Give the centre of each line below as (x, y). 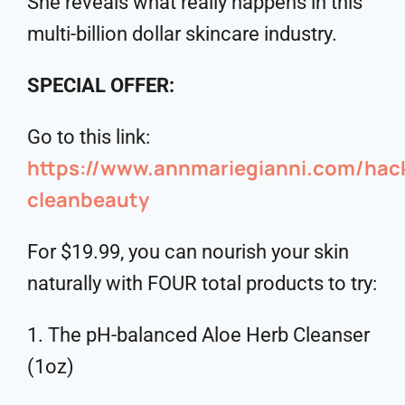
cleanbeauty (88, 199)
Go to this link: (89, 137)
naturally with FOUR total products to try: (202, 283)
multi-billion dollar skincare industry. (182, 33)
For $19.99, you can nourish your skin (188, 251)
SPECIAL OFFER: (101, 85)
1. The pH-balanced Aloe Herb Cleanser (198, 334)
